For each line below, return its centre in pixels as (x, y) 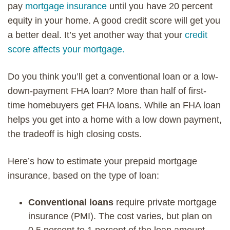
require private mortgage (165, 202)
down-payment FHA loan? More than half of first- (107, 91)
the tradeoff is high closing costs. (75, 134)
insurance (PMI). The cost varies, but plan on (120, 216)
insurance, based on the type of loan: (83, 175)
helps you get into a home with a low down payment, (115, 119)
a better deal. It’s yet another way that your (96, 35)
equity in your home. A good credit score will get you (114, 20)
